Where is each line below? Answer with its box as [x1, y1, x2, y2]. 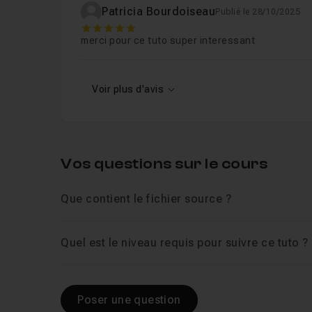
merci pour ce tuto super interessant [81, 35, 256, 46]
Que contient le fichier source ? [61, 192, 232, 205]
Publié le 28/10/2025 [215, 7, 301, 17]
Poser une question [77, 293, 181, 306]
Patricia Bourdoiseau [102, 5, 216, 18]
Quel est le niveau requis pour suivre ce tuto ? [61, 236, 309, 249]
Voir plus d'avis [92, 84, 164, 95]
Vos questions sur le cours [61, 155, 268, 172]
